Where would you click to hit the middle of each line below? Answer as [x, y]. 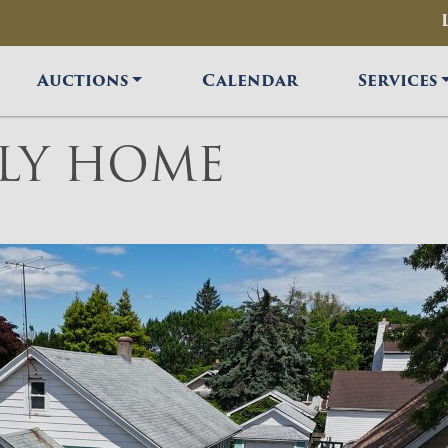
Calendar [250, 80]
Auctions [83, 80]
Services [398, 80]
